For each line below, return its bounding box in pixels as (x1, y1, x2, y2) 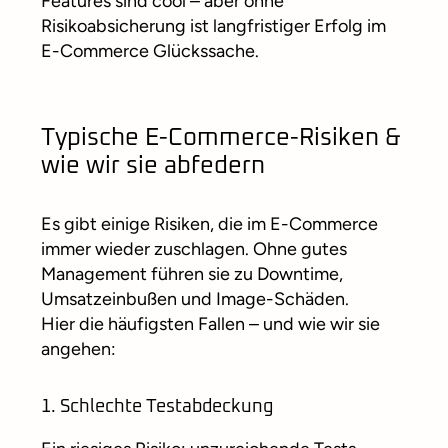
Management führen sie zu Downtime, (41, 263, 343, 286)
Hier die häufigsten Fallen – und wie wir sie (41, 313, 380, 336)
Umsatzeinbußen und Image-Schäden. (41, 288, 349, 311)
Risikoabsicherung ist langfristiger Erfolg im (41, 15, 386, 38)
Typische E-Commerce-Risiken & (41, 126, 401, 151)
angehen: (41, 338, 116, 361)
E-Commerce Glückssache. (41, 40, 259, 63)
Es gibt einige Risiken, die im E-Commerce (41, 213, 378, 236)
